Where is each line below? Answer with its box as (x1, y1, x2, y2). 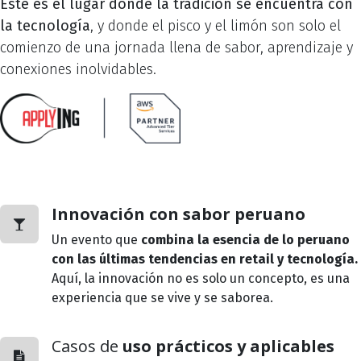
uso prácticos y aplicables (122, 335, 334, 358)
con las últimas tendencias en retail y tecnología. (52, 251, 358, 268)
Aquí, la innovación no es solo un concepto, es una (52, 271, 350, 287)
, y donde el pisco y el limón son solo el (90, 16, 341, 35)
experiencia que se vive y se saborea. (52, 290, 273, 306)
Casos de (52, 335, 122, 358)
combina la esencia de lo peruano (141, 232, 350, 248)
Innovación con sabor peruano (52, 203, 305, 226)
